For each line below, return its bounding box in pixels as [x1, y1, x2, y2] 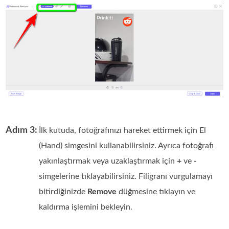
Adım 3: [6, 126, 38, 135]
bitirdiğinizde [39, 188, 88, 196]
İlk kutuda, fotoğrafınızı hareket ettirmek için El [39, 126, 207, 135]
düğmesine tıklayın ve [117, 188, 196, 196]
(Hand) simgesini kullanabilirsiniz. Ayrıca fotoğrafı [39, 142, 214, 150]
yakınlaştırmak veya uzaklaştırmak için [39, 157, 177, 166]
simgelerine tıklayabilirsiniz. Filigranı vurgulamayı [39, 172, 213, 181]
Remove [87, 188, 117, 196]
